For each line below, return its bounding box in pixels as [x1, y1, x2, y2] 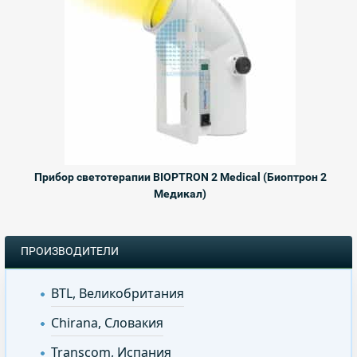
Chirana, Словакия [51, 314, 164, 332]
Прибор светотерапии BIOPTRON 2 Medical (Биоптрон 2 [33, 171, 327, 184]
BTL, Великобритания [51, 284, 185, 303]
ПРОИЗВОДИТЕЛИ [21, 245, 120, 258]
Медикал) [154, 187, 207, 201]
